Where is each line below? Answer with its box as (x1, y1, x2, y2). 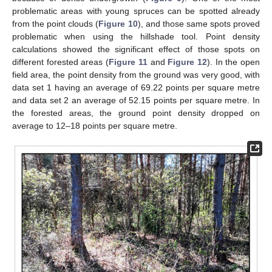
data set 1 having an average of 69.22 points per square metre (12, 82, 260, 92)
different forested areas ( (12, 56, 109, 67)
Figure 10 (98, 18, 138, 29)
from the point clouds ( (12, 18, 99, 29)
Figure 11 (109, 56, 148, 67)
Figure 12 (168, 56, 207, 67)
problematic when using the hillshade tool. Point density (12, 31, 260, 41)
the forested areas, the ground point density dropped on (12, 107, 260, 118)
